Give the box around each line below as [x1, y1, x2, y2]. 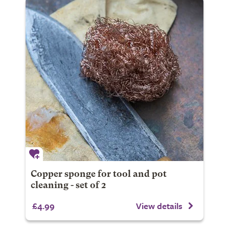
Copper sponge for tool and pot [31, 170, 167, 179]
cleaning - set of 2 [31, 181, 106, 190]
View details [136, 199, 183, 212]
